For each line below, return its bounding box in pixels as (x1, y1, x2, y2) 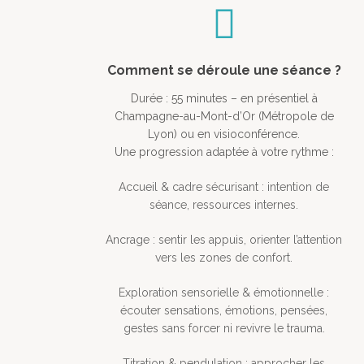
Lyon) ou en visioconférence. (148, 128, 301, 141)
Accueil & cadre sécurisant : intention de (119, 180, 330, 194)
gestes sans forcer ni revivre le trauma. (123, 322, 325, 336)
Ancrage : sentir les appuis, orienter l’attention (106, 233, 343, 247)
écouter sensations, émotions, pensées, (120, 304, 328, 318)
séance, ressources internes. (149, 198, 299, 212)
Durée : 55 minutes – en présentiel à (130, 92, 318, 106)
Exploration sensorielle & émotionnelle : (119, 286, 330, 300)
